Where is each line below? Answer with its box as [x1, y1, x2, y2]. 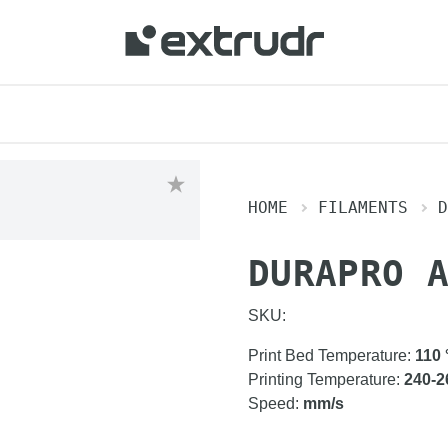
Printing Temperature [248, 371, 396, 388]
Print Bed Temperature [248, 347, 407, 364]
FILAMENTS [318, 198, 408, 217]
